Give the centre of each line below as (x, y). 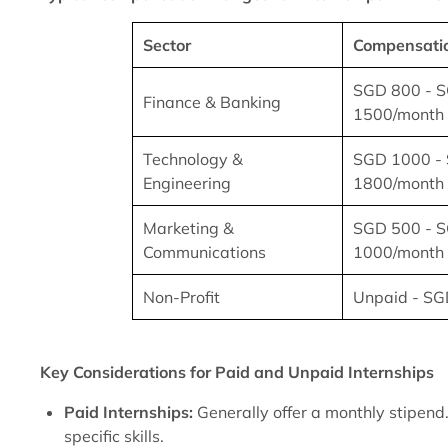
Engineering (187, 183)
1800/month (399, 183)
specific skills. (114, 436)
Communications (205, 252)
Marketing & (189, 228)
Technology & (193, 159)
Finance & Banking (212, 102)
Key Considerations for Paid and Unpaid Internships (237, 372)
